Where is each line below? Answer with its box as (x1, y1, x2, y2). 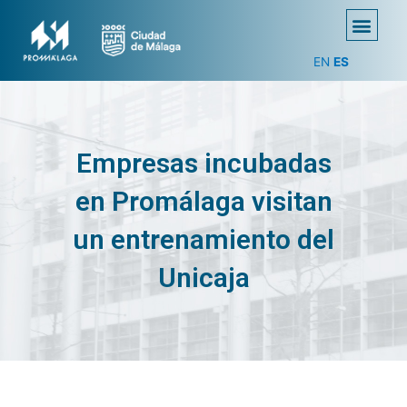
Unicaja (157, 262, 250, 293)
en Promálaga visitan (74, 185, 333, 217)
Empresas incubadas (75, 147, 332, 179)
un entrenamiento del (73, 223, 334, 255)
